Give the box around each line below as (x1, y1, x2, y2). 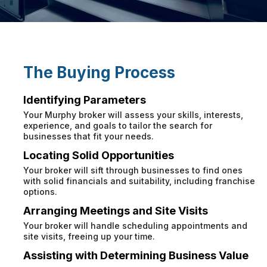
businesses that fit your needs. (23, 131, 154, 142)
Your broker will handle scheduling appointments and (23, 221, 248, 231)
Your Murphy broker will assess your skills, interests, (23, 110, 244, 120)
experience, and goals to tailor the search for (23, 120, 213, 131)
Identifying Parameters (23, 94, 147, 107)
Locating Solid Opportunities (23, 149, 175, 162)
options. (23, 187, 58, 197)
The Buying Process (23, 63, 176, 82)
